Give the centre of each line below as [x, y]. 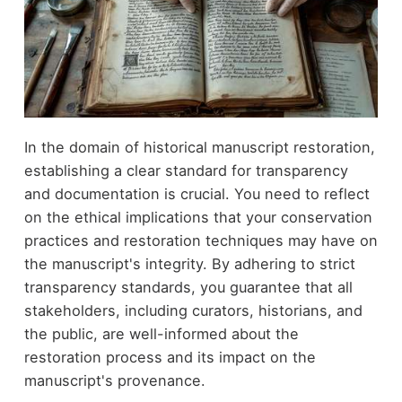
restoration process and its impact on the [170, 357]
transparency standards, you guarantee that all [188, 287]
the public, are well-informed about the [161, 333]
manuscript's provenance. [114, 380]
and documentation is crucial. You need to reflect [197, 193]
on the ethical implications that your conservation [198, 217]
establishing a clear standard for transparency [186, 170]
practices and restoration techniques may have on [201, 240]
